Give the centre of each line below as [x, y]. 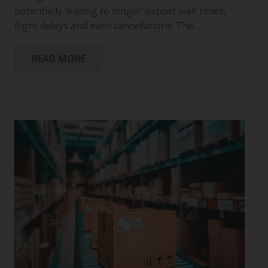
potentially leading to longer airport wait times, [120, 11]
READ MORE [58, 58]
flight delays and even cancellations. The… [107, 26]
